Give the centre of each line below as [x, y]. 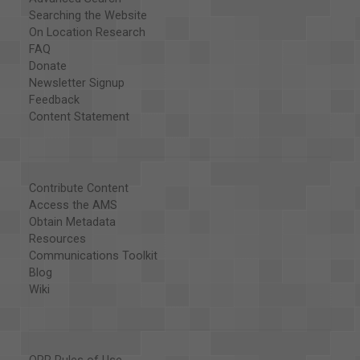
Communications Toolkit [93, 256]
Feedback [54, 100]
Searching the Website [88, 15]
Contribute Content [78, 188]
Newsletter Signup [76, 83]
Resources [57, 239]
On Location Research [87, 32]
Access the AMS [73, 205]
